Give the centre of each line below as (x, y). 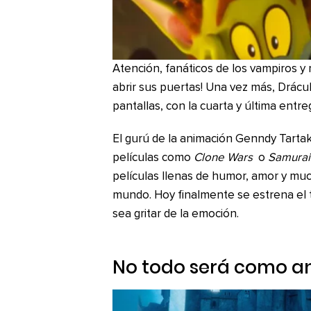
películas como (153, 158)
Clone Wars (223, 158)
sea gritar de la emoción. (176, 215)
